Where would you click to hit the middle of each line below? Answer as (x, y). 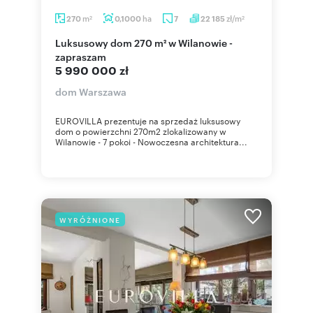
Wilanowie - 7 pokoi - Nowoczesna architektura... (151, 141)
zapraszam (81, 56)
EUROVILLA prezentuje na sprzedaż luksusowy (148, 120)
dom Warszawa (91, 91)
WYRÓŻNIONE (90, 219)
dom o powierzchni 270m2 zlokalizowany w (141, 131)
